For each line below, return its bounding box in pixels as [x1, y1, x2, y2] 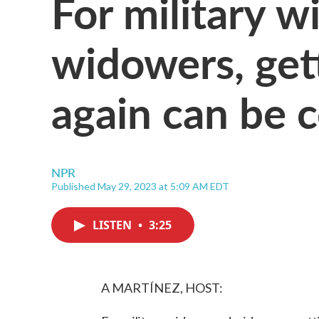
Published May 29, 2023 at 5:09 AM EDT [51, 180, 229, 192]
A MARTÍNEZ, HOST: [101, 280, 223, 296]
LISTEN [93, 217, 135, 233]
